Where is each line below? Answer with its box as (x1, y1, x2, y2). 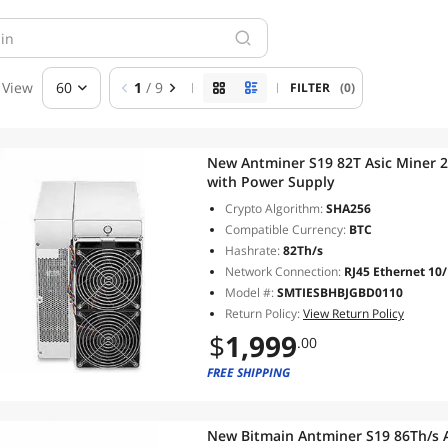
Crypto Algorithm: (225, 200, 323, 217)
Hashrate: (225, 242, 280, 259)
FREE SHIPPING (207, 364, 290, 381)
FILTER (297, 79, 330, 96)
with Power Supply (207, 172, 335, 191)
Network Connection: (225, 263, 341, 280)
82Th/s (280, 242, 323, 259)
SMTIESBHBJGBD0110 (277, 284, 403, 301)
